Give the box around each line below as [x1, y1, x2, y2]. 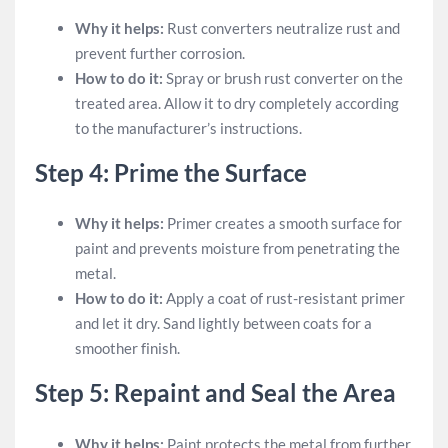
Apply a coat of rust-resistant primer [163, 289, 405, 307]
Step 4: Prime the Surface [35, 157, 307, 187]
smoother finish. [75, 339, 180, 357]
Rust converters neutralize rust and [164, 18, 400, 37]
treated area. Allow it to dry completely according [75, 93, 399, 112]
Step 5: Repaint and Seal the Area [35, 378, 396, 407]
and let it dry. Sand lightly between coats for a [75, 314, 372, 332]
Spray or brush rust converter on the [163, 68, 403, 87]
